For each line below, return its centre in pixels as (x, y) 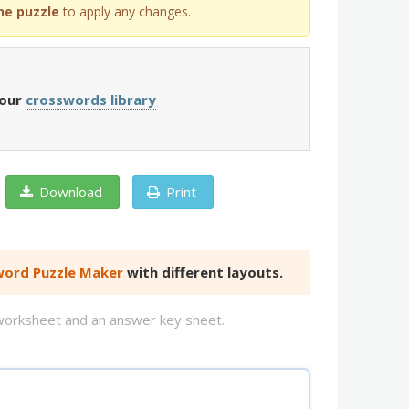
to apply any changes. (125, 11)
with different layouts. (203, 272)
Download (71, 192)
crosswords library (91, 100)
